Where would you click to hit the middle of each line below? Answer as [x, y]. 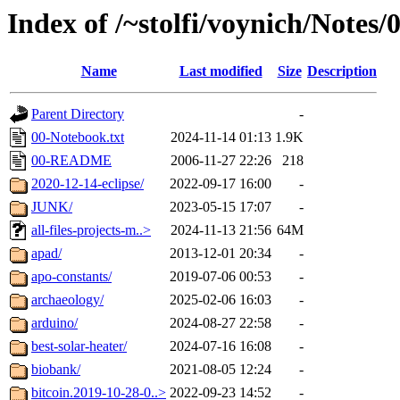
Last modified [221, 71]
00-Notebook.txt [78, 137]
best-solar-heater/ [79, 346]
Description [342, 71]
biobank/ [56, 370]
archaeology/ [67, 300]
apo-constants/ [71, 277]
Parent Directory [78, 114]
